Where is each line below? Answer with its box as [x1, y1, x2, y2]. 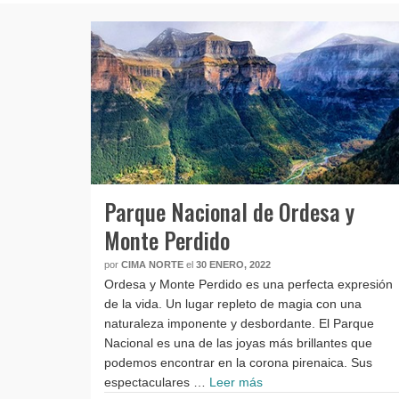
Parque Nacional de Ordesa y [104, 195, 354, 229]
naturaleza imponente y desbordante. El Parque [104, 316, 374, 331]
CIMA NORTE [121, 259, 183, 271]
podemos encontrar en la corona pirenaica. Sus [104, 355, 372, 370]
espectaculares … [104, 375, 209, 390]
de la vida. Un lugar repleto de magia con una [104, 297, 362, 312]
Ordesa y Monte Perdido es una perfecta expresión [104, 277, 393, 292]
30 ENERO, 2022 [196, 259, 271, 271]
